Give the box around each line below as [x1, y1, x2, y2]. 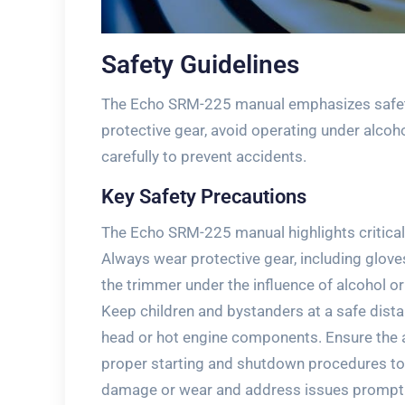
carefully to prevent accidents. [101, 146, 306, 165]
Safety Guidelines [101, 49, 299, 80]
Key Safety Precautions [101, 184, 306, 208]
